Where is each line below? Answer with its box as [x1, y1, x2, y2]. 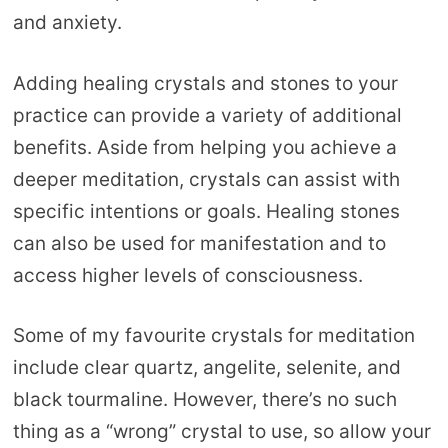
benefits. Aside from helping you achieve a [12, 135, 397, 159]
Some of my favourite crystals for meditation [12, 324, 415, 348]
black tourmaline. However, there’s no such [12, 388, 397, 412]
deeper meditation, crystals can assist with [12, 167, 400, 191]
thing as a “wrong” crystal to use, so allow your [12, 420, 431, 444]
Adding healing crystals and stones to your [12, 71, 398, 95]
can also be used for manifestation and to [12, 231, 386, 255]
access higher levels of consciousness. [12, 263, 363, 287]
